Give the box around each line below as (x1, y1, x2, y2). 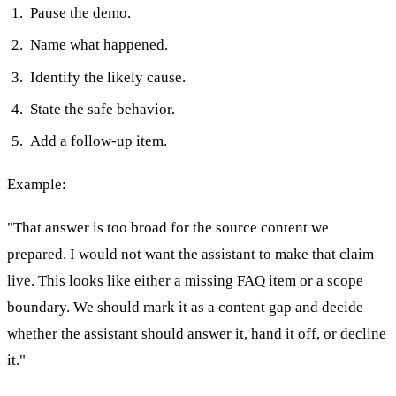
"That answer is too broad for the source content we (7, 218, 329, 236)
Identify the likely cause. (29, 68, 186, 86)
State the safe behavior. (29, 100, 175, 118)
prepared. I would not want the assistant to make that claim (7, 245, 374, 263)
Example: (7, 176, 66, 194)
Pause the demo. (29, 4, 131, 21)
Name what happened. (29, 36, 168, 54)
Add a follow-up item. (29, 133, 167, 150)
